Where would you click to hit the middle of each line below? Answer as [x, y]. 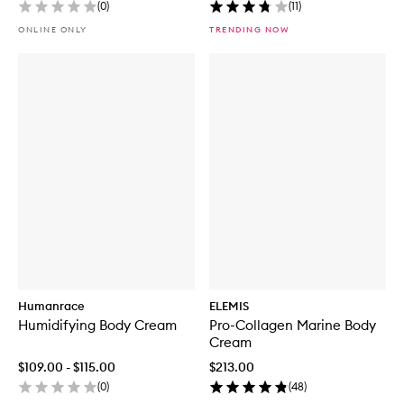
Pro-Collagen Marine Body [293, 325]
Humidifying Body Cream [97, 325]
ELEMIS [229, 305]
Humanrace [51, 305]
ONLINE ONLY [53, 30]
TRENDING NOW [249, 30]
